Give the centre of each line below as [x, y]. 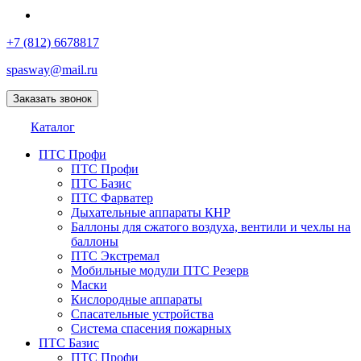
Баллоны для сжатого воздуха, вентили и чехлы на [211, 227]
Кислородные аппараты [137, 299]
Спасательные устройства [142, 314]
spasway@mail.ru [52, 70]
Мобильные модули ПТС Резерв [160, 270]
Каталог [53, 127]
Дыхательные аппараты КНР [151, 212]
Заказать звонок [52, 99]
